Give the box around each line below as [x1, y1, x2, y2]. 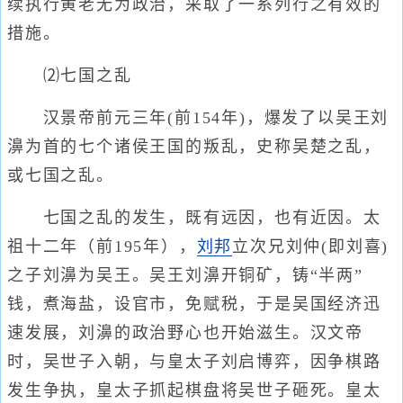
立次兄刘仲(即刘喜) [232, 237, 390, 255]
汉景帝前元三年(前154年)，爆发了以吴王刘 [7, 109, 390, 127]
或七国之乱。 [7, 166, 114, 184]
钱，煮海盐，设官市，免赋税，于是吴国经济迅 [7, 295, 381, 313]
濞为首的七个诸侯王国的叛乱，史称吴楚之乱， [7, 138, 381, 156]
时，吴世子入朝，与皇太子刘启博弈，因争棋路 [7, 353, 381, 371]
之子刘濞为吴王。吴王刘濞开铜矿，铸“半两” [7, 266, 363, 284]
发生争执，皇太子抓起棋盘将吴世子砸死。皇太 [7, 381, 381, 399]
